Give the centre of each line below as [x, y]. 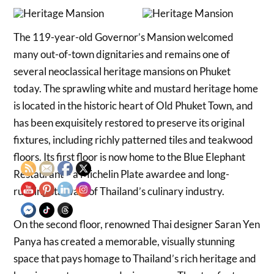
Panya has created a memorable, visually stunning [124, 241]
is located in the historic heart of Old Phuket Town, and [134, 106]
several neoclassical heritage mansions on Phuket [122, 72]
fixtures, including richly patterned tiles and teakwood [134, 140]
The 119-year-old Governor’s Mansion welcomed [124, 37]
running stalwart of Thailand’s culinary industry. [119, 191]
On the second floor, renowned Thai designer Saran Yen [137, 224]
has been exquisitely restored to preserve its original [129, 123]
